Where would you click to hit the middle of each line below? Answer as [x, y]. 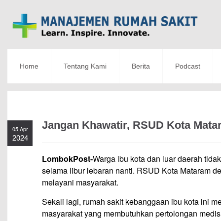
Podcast [188, 66]
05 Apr [20, 129]
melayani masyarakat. [80, 183]
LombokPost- [67, 159]
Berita [141, 66]
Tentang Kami [85, 66]
